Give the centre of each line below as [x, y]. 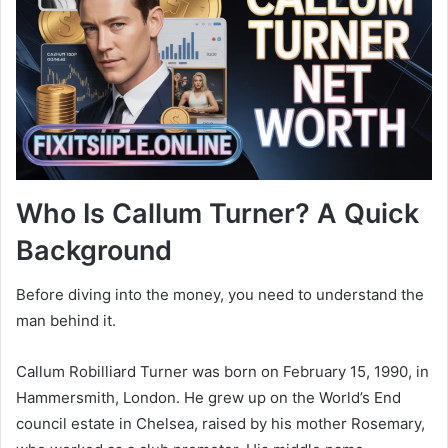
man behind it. [66, 321]
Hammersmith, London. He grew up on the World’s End [208, 398]
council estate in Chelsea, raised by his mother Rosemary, [220, 424]
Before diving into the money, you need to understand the [220, 295]
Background [94, 250]
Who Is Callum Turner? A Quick [217, 213]
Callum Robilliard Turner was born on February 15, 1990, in [222, 372]
